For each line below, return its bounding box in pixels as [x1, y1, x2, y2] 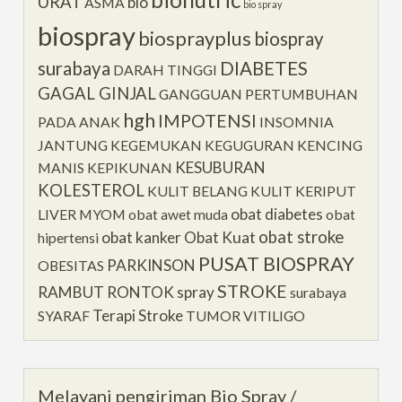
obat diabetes [231, 204, 324, 223]
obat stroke [258, 226, 345, 247]
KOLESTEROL [38, 179, 145, 200]
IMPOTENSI [158, 109, 258, 131]
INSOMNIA [259, 112, 335, 130]
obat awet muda [128, 205, 229, 223]
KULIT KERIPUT [250, 181, 357, 199]
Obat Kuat [184, 227, 257, 247]
